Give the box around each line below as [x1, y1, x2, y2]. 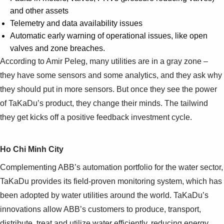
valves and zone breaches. [10, 43, 105, 52]
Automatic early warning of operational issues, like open [10, 31, 207, 40]
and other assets [10, 6, 68, 15]
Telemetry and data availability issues [10, 18, 142, 27]
